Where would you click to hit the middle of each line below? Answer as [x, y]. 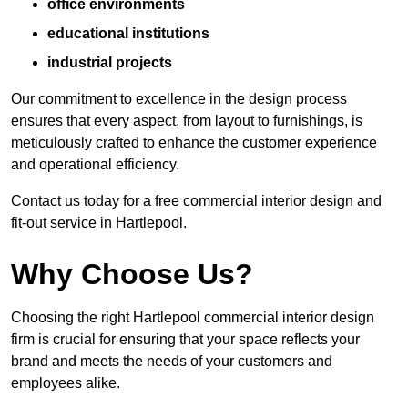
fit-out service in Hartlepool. [99, 223]
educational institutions [128, 34]
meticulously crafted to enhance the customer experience [194, 143]
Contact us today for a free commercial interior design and [196, 201]
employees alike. [66, 383]
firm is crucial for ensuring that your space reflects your [185, 340]
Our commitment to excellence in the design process [179, 99]
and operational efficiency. [95, 165]
